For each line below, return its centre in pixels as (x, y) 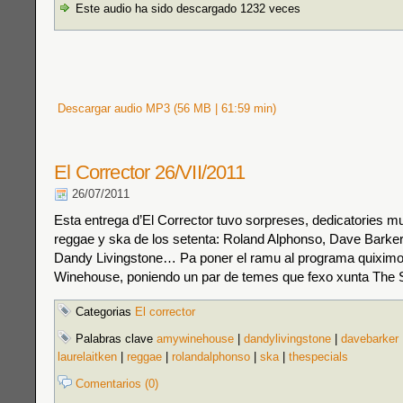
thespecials (318, 357)
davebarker (370, 339)
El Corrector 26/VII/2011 (149, 172)
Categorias (103, 312)
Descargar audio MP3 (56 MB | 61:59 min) (165, 108)
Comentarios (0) (117, 384)
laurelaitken (87, 357)
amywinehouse (195, 339)
